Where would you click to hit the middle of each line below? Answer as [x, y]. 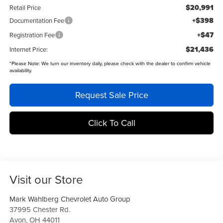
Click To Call [111, 123]
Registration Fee [32, 35]
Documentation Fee [37, 21]
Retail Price [25, 8]
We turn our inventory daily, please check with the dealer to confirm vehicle [125, 63]
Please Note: [25, 63]
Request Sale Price [111, 95]
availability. [20, 70]
